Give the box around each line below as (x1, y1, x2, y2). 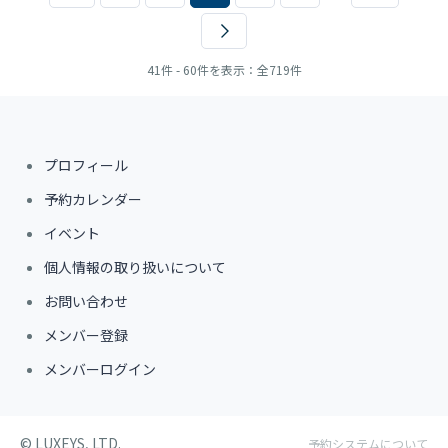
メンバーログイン (44, 359, 156, 379)
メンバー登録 (44, 325, 128, 345)
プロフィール (44, 155, 128, 175)
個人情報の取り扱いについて (44, 257, 226, 277)
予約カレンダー (44, 189, 142, 209)
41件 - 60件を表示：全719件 (146, 61, 302, 78)
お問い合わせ (44, 291, 128, 311)
